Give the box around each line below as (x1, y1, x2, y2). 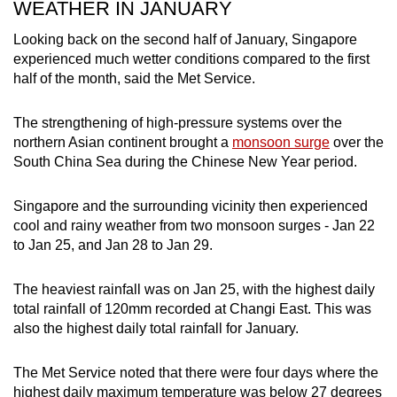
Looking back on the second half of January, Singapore (13, 31, 357, 47)
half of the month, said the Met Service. (13, 70, 255, 86)
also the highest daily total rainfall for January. (13, 320, 299, 336)
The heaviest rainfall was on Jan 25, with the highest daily (13, 281, 375, 297)
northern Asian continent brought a (13, 134, 232, 150)
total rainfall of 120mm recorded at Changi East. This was (13, 300, 371, 316)
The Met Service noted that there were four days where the (13, 364, 378, 380)
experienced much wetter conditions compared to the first (13, 51, 370, 66)
